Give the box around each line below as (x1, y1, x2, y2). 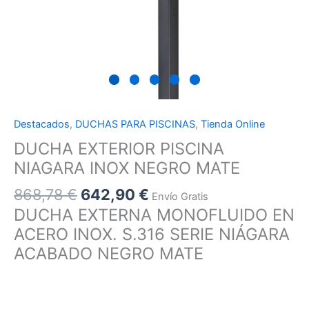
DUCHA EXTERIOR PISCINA (14, 138, 224, 159)
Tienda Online (201, 118, 265, 131)
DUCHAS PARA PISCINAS (75, 118, 195, 131)
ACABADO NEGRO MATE (14, 243, 203, 264)
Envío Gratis (152, 190, 208, 203)
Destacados (14, 118, 70, 131)
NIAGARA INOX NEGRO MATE (14, 157, 240, 178)
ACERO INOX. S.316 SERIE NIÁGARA (14, 224, 290, 245)
